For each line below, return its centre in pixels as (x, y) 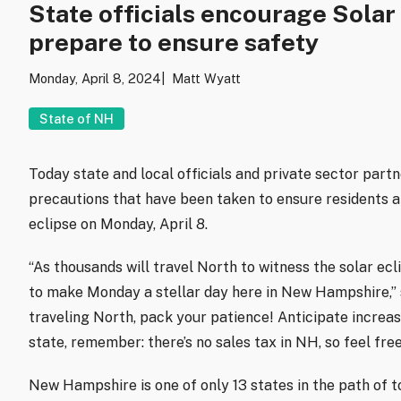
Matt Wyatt (206, 78)
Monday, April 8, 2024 (95, 78)
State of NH (77, 118)
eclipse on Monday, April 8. (118, 225)
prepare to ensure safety (174, 42)
